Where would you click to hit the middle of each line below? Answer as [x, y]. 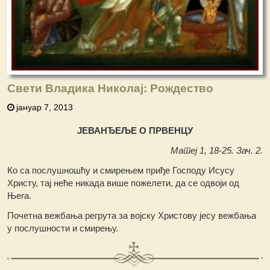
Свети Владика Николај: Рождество [111, 89]
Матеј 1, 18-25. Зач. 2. [216, 151]
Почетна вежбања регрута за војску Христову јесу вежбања [132, 216]
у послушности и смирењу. [63, 228]
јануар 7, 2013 [45, 108]
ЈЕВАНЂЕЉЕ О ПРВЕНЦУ [135, 131]
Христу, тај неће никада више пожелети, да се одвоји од [124, 183]
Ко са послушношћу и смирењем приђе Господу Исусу [121, 171]
